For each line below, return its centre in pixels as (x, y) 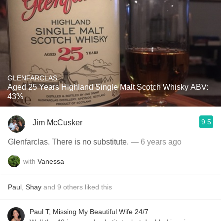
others (73, 187)
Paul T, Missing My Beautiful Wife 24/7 (89, 212)
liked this (97, 187)
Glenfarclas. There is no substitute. (68, 142)
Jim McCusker (57, 122)
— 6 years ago (155, 142)
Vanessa (51, 161)
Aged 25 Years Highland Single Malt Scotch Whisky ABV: (108, 87)
